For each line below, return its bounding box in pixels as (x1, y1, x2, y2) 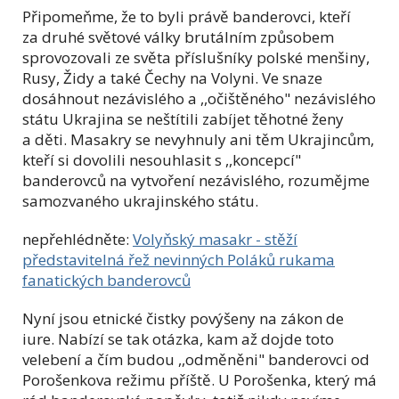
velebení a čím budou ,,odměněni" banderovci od (22, 348, 370, 370)
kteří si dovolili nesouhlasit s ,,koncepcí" (22, 149, 301, 170)
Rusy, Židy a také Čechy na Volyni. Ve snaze (22, 67, 322, 88)
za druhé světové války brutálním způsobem (22, 26, 334, 47)
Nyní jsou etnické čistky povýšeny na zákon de (22, 307, 344, 329)
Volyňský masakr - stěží (133, 228, 297, 249)
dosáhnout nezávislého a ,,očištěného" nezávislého (22, 87, 376, 109)
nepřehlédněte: (22, 228, 133, 249)
